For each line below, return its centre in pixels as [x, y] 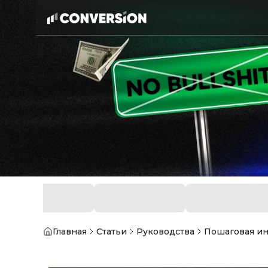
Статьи [112, 232]
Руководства [165, 232]
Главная [70, 232]
